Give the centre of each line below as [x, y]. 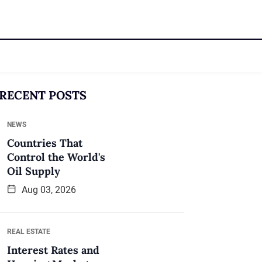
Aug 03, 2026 [48, 189]
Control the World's [56, 157]
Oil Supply [34, 171]
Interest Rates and [53, 250]
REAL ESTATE [29, 231]
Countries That [45, 143]
